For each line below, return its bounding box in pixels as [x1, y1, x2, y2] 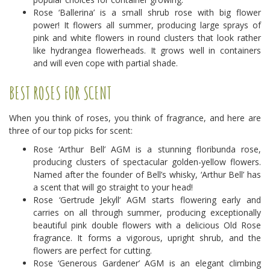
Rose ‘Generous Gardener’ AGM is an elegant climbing [33, 257, 261, 269]
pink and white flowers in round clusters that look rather [33, 31, 261, 43]
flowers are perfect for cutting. [33, 244, 152, 256]
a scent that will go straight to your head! [33, 181, 193, 193]
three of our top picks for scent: [9, 124, 133, 136]
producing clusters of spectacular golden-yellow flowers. [33, 155, 261, 168]
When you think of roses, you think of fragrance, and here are [9, 111, 261, 124]
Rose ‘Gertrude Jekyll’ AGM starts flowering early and [33, 193, 261, 206]
